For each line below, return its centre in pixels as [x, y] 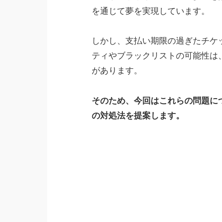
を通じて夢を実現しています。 [150, 11]
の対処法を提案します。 [138, 115]
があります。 [117, 71]
